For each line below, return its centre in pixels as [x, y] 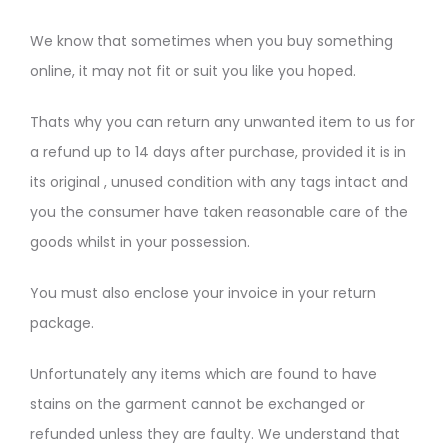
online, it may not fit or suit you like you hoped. [193, 71]
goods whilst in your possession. [140, 242]
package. [62, 323]
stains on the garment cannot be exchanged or [197, 404]
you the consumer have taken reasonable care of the [219, 212]
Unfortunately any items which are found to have [203, 374]
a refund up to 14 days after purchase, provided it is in [218, 152]
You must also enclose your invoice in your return [203, 293]
